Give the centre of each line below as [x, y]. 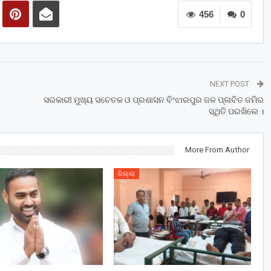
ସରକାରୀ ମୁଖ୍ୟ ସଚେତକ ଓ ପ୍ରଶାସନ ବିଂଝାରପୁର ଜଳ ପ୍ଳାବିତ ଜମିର [153, 100]
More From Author [217, 150]
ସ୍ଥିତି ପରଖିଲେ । [236, 112]
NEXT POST [230, 84]
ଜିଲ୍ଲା [126, 174]
